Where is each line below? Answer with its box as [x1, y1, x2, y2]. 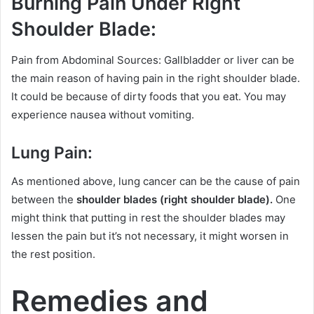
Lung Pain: [11, 143, 93, 163]
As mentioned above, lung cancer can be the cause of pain [11, 174, 300, 188]
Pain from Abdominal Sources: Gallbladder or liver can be [11, 53, 294, 67]
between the [11, 192, 76, 206]
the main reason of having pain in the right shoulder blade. [11, 71, 300, 86]
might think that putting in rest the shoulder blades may [11, 210, 285, 224]
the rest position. [11, 247, 95, 261]
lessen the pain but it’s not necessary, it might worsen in [11, 228, 289, 243]
